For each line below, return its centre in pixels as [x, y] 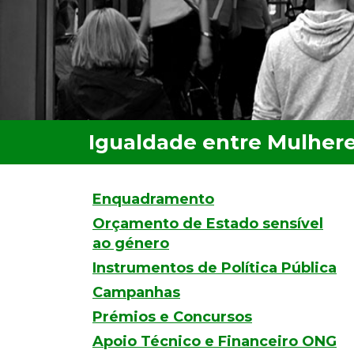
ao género [131, 243]
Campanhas [136, 292]
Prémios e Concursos [172, 317]
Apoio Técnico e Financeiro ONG [215, 341]
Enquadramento [153, 199]
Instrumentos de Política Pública [215, 268]
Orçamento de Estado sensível [208, 224]
